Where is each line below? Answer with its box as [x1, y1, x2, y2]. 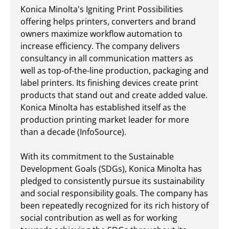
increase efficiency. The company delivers [20, 40, 180, 52]
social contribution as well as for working [20, 212, 177, 223]
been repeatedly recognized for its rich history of [20, 200, 209, 211]
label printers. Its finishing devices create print [20, 77, 198, 88]
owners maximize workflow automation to [20, 28, 182, 39]
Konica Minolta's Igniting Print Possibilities [20, 4, 183, 15]
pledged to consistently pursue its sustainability [20, 175, 204, 187]
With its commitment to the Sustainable [20, 151, 174, 162]
